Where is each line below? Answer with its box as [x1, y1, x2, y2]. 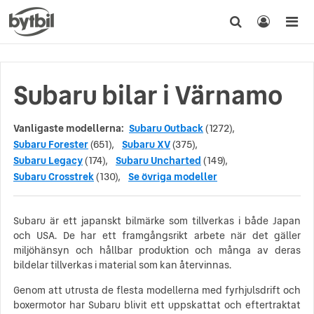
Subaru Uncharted [116, 153, 201, 168]
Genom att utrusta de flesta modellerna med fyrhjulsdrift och [13, 283, 301, 297]
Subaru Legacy [13, 153, 83, 168]
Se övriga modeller [128, 170, 217, 184]
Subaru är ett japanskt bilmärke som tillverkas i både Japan [13, 214, 301, 228]
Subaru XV [122, 137, 170, 151]
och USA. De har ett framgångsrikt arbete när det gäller [13, 228, 301, 243]
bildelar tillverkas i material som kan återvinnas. [13, 258, 231, 272]
